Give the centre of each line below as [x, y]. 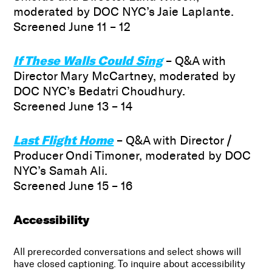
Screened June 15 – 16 [73, 186]
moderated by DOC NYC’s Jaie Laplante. [124, 12]
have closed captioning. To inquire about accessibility [130, 264]
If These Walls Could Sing [88, 61]
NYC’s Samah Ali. [61, 171]
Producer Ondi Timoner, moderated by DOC [132, 156]
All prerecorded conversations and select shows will [127, 252]
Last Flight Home [64, 140]
